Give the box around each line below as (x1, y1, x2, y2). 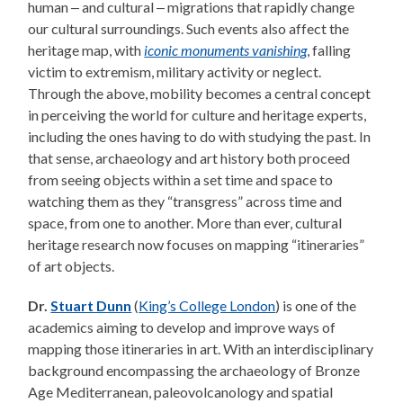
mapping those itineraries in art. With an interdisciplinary (28, 340, 374, 358)
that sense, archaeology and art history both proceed (28, 149, 351, 167)
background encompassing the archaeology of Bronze (28, 362, 361, 380)
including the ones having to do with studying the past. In (28, 128, 372, 146)
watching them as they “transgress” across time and (28, 193, 343, 210)
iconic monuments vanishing (144, 41, 308, 59)
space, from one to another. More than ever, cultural (28, 214, 343, 232)
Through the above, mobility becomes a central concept (28, 85, 372, 103)
